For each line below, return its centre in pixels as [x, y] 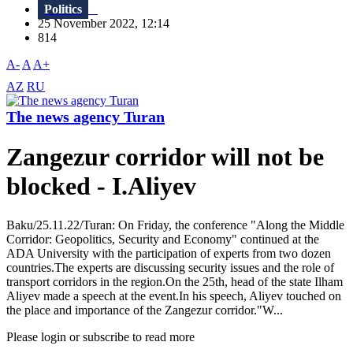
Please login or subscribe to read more [100, 336]
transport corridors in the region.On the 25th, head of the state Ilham [175, 281]
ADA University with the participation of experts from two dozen [169, 253]
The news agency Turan [85, 117]
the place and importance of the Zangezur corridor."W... [145, 310]
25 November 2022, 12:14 [108, 24]
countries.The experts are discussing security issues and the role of [170, 267]
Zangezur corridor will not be [165, 157]
